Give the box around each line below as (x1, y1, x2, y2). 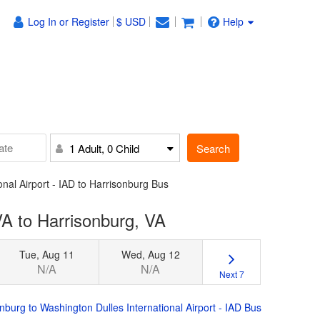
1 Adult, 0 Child (69, 141, 140, 156)
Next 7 (219, 267, 244, 280)
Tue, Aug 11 (19, 246, 75, 261)
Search (196, 140, 231, 156)
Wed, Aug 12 (121, 246, 180, 261)
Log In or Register (28, 14, 110, 29)
